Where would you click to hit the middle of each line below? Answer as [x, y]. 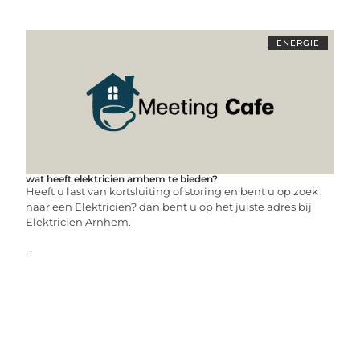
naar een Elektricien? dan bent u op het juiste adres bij [169, 207]
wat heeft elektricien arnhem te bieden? [122, 179]
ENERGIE [298, 43]
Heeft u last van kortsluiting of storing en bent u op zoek [172, 191]
